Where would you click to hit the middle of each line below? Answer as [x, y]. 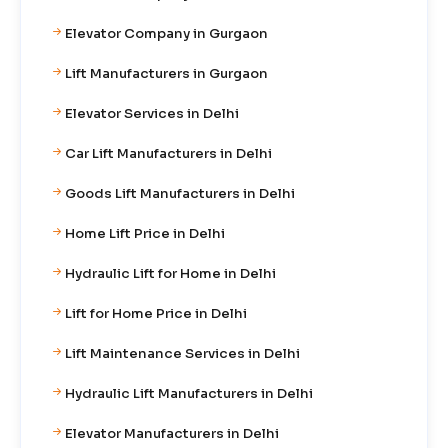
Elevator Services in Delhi [152, 113]
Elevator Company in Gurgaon [166, 33]
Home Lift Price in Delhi [145, 233]
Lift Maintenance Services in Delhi [182, 353]
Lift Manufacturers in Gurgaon [166, 73]
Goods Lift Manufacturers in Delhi [180, 193]
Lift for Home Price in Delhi [156, 313]
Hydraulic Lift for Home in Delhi [170, 273]
